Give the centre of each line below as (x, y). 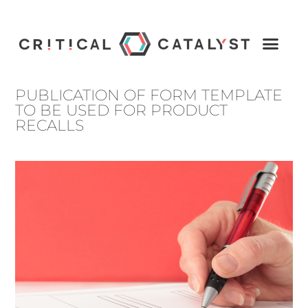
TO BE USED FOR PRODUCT (122, 110)
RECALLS (50, 125)
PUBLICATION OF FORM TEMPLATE (149, 95)
